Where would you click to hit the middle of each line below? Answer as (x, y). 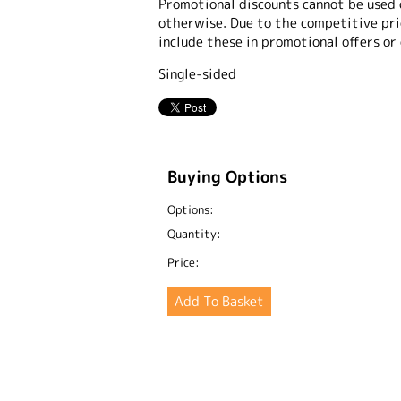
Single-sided (197, 73)
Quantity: (194, 233)
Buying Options (227, 176)
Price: (183, 262)
